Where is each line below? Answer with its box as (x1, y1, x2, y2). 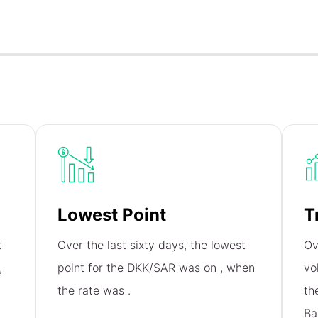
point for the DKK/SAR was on (57, 261, 221, 275)
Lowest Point (57, 204, 167, 226)
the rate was (57, 283, 128, 298)
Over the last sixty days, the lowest (57, 238, 246, 253)
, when (220, 261, 256, 275)
